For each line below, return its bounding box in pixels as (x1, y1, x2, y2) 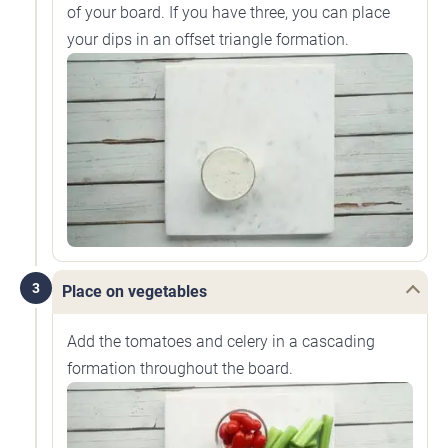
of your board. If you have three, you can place (67, 2, 390, 22)
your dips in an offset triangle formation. (67, 29, 349, 49)
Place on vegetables (62, 282, 207, 302)
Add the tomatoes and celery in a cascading (67, 332, 375, 352)
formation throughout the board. (67, 359, 293, 379)
